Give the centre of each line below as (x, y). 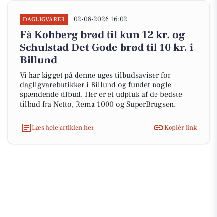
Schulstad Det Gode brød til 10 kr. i (107, 47)
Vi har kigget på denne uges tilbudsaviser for (95, 75)
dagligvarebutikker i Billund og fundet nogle (96, 85)
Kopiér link (180, 128)
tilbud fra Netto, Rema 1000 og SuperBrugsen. (98, 104)
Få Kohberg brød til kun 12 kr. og (102, 35)
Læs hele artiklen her (63, 128)
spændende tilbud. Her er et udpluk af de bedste (101, 94)
